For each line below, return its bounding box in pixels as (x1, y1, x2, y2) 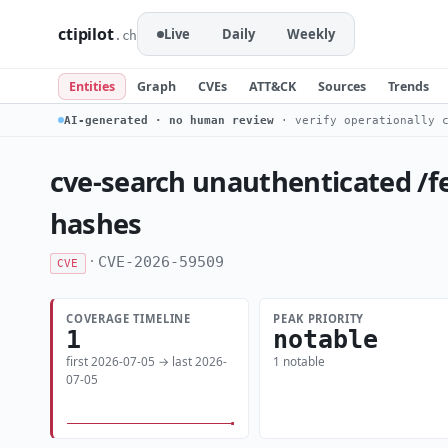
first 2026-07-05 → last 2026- (66, 353, 228, 370)
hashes (49, 205, 142, 242)
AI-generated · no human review (64, 113, 274, 127)
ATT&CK (249, 77, 296, 95)
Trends (388, 77, 429, 95)
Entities (69, 77, 115, 95)
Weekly (287, 25, 336, 43)
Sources (318, 77, 366, 95)
